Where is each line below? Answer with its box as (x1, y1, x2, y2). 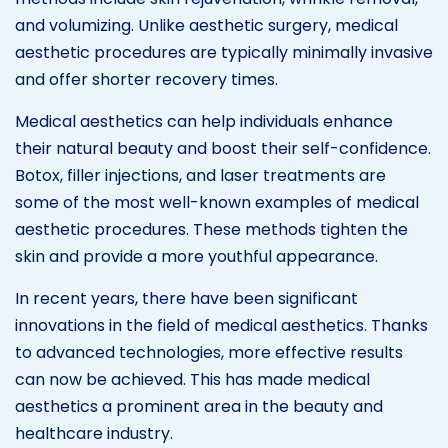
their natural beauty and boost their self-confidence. (15, 136, 431, 160)
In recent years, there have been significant (15, 286, 358, 310)
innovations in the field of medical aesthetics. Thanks (15, 313, 428, 337)
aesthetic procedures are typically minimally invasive (15, 40, 433, 64)
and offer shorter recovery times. (15, 67, 278, 91)
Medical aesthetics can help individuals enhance (15, 109, 393, 133)
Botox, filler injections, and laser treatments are (15, 163, 386, 187)
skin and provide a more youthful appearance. (15, 244, 378, 268)
